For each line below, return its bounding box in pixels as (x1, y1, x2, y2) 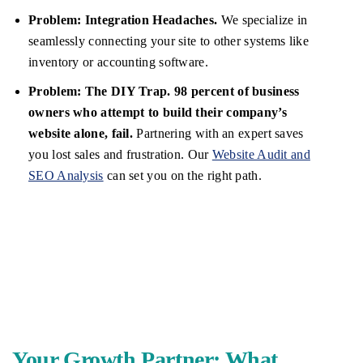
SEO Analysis (28, 169, 104, 183)
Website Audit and (211, 147, 310, 162)
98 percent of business (173, 84, 300, 99)
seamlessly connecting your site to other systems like (28, 34, 309, 49)
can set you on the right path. (103, 169, 262, 183)
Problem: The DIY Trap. (28, 84, 171, 99)
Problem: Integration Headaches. (28, 13, 218, 28)
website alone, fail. (28, 126, 134, 141)
